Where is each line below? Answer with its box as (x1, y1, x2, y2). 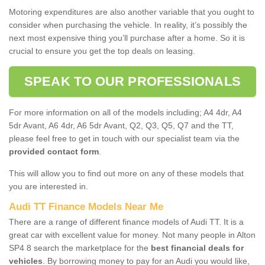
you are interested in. (9, 181, 88, 191)
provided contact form (9, 146, 99, 156)
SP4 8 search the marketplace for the (9, 243, 151, 253)
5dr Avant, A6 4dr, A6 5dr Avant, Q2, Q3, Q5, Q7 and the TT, (9, 120, 234, 130)
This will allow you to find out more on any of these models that (9, 168, 244, 178)
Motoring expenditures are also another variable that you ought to (9, 7, 254, 17)
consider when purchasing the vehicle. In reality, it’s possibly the (9, 20, 247, 30)
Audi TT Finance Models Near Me (9, 201, 163, 212)
